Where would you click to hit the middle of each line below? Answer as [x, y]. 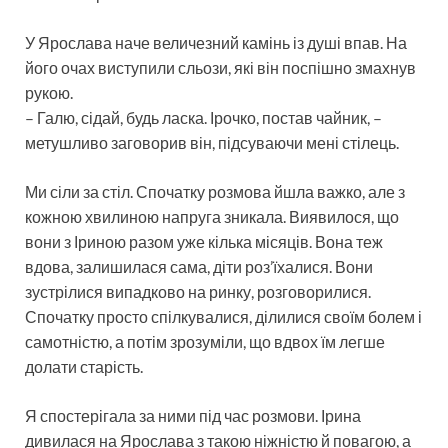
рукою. [49, 92]
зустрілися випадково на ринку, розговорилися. [198, 291]
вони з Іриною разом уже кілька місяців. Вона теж [204, 241]
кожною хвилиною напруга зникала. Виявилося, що [212, 216]
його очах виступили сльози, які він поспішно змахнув [220, 67]
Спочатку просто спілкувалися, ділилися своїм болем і [223, 316]
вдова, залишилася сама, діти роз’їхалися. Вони [199, 266]
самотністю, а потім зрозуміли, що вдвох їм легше [205, 341]
